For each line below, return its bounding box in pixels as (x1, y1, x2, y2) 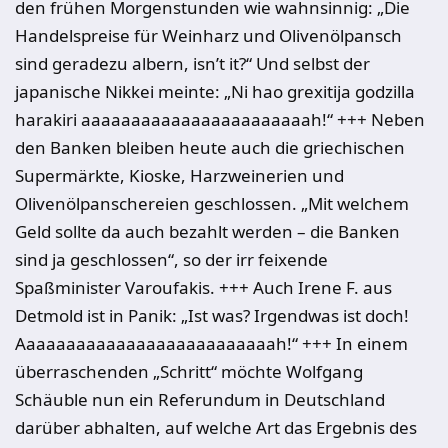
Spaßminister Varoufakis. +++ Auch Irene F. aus (15, 276, 392, 299)
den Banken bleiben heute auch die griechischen (15, 136, 405, 159)
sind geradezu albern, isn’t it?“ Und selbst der (15, 52, 370, 75)
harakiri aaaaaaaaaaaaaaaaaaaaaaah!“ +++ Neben (15, 108, 425, 131)
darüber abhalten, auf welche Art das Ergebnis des (15, 416, 417, 439)
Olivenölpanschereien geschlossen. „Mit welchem (15, 192, 409, 215)
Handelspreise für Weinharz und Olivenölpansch (15, 24, 402, 47)
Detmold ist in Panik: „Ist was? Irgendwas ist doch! (15, 304, 409, 327)
